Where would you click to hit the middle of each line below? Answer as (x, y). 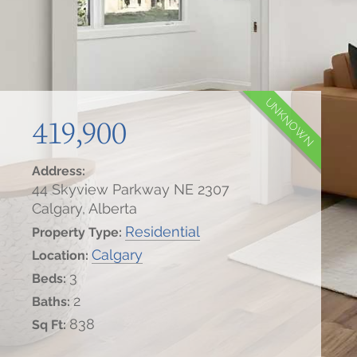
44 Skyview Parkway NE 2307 (131, 189)
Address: (59, 171)
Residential (163, 231)
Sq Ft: (51, 324)
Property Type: (78, 232)
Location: (62, 255)
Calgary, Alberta (84, 208)
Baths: (53, 301)
